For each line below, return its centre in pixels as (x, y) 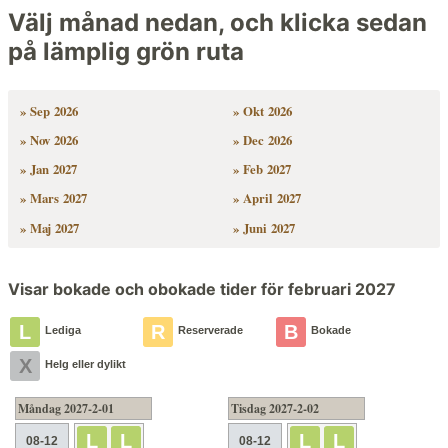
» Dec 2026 (263, 139)
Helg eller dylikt (85, 364)
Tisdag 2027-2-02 (275, 408)
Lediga (63, 330)
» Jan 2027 (48, 169)
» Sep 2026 (48, 110)
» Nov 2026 (48, 139)
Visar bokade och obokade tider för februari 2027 (202, 289)
